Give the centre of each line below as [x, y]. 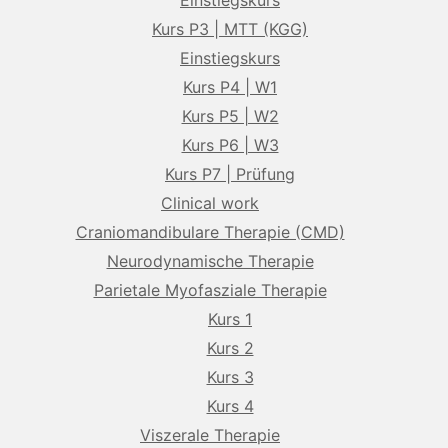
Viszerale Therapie [210, 435]
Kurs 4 [230, 406]
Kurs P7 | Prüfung [230, 174]
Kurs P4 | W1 [230, 87]
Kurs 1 [230, 319]
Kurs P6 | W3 [230, 145]
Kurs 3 [230, 377]
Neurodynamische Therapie [210, 261]
